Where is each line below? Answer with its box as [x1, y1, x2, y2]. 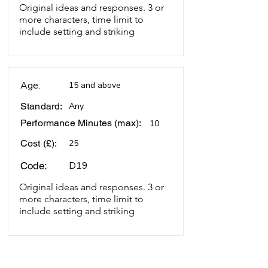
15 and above [69, 80, 121, 91]
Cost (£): [20, 138, 57, 149]
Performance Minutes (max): [20, 117, 142, 129]
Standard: [20, 100, 63, 112]
